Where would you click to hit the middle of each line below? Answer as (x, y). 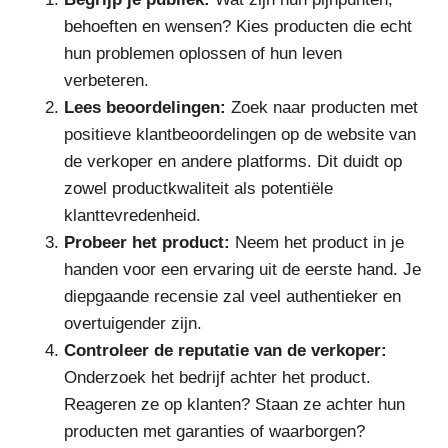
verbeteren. (106, 80)
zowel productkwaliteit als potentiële (198, 188)
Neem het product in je (317, 242)
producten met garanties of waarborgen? (214, 431)
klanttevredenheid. (132, 215)
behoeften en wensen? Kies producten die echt (238, 26)
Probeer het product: (147, 242)
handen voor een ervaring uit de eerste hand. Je (242, 269)
